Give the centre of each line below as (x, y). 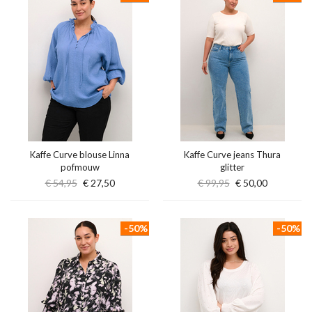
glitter (232, 167)
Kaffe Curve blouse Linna (80, 155)
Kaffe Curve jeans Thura (232, 155)
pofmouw (80, 167)
